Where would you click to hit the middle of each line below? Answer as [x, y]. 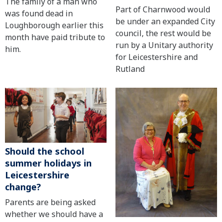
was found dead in [39, 13]
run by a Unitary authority [164, 45]
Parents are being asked [50, 202]
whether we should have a [54, 214]
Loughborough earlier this [54, 25]
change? [23, 187]
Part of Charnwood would [163, 10]
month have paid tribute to [55, 37]
